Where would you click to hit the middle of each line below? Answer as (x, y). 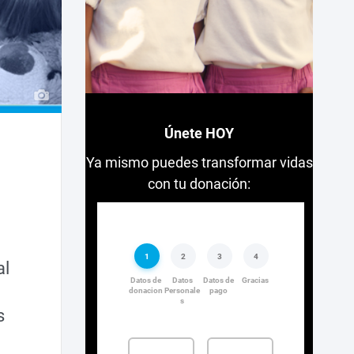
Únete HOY (200, 134)
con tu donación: (200, 184)
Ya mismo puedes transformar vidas (199, 163)
